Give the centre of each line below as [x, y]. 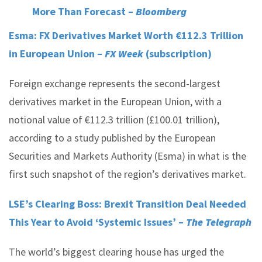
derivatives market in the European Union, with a [115, 101]
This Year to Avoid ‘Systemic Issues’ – [97, 222]
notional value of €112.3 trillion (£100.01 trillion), [114, 120]
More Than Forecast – [84, 11]
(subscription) [177, 54]
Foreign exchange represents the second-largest [115, 83]
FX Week [124, 54]
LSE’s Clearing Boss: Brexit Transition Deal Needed [127, 204]
